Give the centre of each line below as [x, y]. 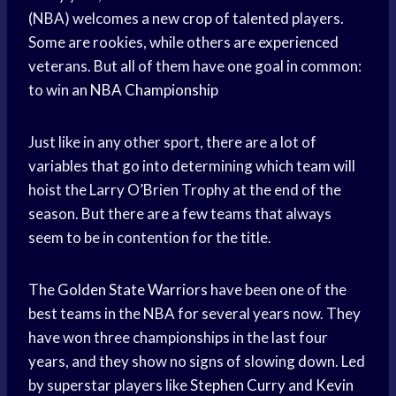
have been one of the [277, 290]
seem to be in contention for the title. [150, 238]
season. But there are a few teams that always [180, 214]
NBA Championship [154, 90]
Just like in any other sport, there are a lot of [172, 142]
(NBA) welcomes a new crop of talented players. [186, 19]
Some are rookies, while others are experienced [183, 42]
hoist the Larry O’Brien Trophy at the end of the [185, 190]
